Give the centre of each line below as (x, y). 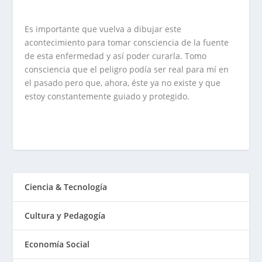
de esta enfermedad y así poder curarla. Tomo (116, 56)
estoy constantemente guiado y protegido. (107, 96)
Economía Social (57, 244)
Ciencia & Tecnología (66, 187)
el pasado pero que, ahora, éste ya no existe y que (123, 83)
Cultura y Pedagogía (65, 216)
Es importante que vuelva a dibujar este (103, 29)
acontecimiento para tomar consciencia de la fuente (127, 43)
